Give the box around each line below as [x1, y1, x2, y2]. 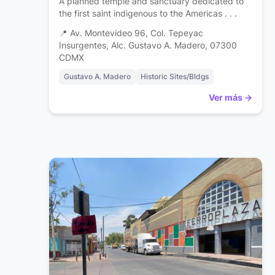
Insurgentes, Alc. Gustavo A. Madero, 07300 [59, 41, 237, 51]
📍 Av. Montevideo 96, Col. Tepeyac [59, 28, 203, 39]
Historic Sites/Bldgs [141, 72, 209, 82]
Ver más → [208, 92, 252, 103]
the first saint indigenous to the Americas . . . [59, 8, 237, 19]
